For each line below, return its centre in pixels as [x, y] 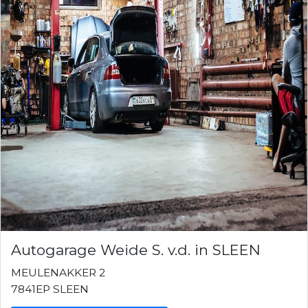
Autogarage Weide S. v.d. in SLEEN [136, 250]
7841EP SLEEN [50, 289]
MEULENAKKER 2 [58, 272]
